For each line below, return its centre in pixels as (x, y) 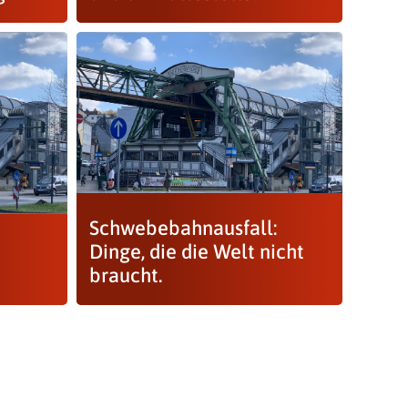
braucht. (126, 275)
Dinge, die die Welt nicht (197, 251)
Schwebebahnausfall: (184, 227)
